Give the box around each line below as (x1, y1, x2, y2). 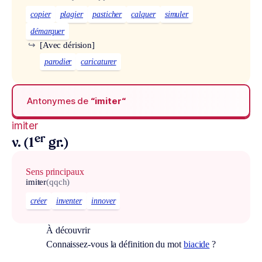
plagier (60, 10, 83, 19)
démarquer (30, 27, 65, 36)
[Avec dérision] (40, 40, 95, 50)
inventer (56, 196, 82, 206)
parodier (44, 57, 72, 67)
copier (30, 10, 51, 19)
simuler (164, 10, 189, 19)
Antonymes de (27, 95, 91, 106)
